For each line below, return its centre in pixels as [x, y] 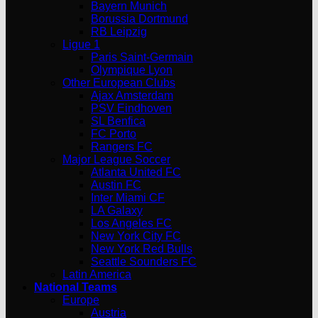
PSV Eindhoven [131, 108]
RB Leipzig [119, 32]
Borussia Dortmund [139, 19]
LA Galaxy [117, 210]
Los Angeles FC [131, 223]
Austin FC [116, 185]
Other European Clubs [119, 83]
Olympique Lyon [132, 70]
